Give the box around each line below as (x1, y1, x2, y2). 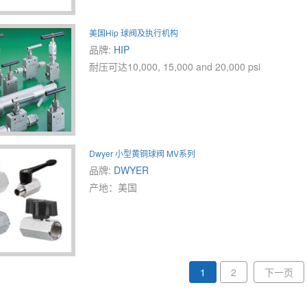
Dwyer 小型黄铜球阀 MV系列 (89, 147, 195, 159)
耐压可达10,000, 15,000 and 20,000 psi (89, 59, 260, 73)
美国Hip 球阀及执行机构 (89, 26, 178, 38)
